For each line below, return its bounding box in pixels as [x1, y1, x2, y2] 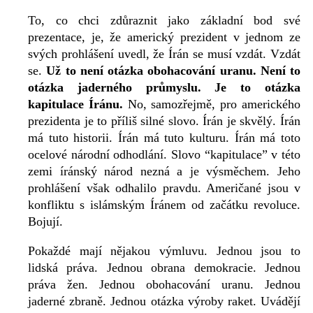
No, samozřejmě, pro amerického [122, 97, 301, 112]
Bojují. [28, 214, 63, 229]
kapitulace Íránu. [28, 97, 123, 112]
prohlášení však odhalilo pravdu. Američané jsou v [28, 181, 300, 196]
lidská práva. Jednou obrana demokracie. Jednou [28, 261, 300, 275]
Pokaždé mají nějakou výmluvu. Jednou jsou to [28, 244, 300, 259]
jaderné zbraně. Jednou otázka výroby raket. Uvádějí [28, 294, 300, 309]
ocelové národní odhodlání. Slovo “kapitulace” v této [28, 147, 300, 162]
